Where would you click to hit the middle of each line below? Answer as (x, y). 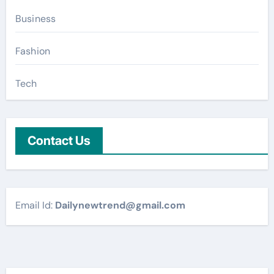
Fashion (33, 51)
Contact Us (59, 140)
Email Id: (35, 205)
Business (35, 18)
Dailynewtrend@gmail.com (120, 205)
